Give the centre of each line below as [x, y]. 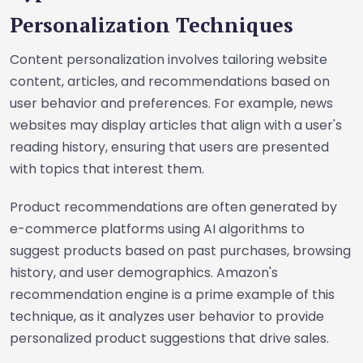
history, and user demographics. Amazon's [144, 273]
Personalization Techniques [152, 25]
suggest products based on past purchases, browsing [180, 251]
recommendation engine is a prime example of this [172, 295]
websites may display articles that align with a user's [176, 125]
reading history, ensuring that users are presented [169, 147]
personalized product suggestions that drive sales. [169, 338]
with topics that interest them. [107, 169]
